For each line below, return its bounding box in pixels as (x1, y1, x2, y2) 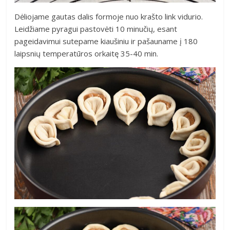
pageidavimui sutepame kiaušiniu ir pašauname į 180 (14, 36, 198, 47)
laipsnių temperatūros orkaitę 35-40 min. (14, 48, 159, 59)
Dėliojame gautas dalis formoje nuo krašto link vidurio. (14, 11, 203, 22)
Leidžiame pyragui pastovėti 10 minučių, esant (14, 24, 178, 34)
